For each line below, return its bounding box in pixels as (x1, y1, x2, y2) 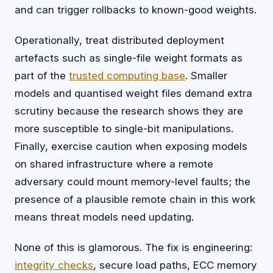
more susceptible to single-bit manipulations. (15, 122, 233, 135)
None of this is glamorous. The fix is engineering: (15, 241, 252, 253)
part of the (15, 69, 69, 82)
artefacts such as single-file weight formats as (15, 51, 243, 64)
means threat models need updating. (15, 210, 194, 223)
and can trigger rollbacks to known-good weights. (15, 3, 257, 16)
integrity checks (15, 258, 93, 271)
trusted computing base (69, 69, 185, 82)
